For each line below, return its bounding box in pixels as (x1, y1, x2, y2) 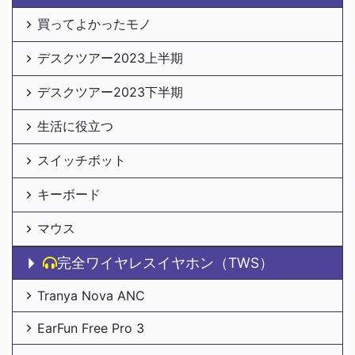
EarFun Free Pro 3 (37, 319, 144, 336)
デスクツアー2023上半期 (37, 49, 183, 66)
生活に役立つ (37, 117, 113, 134)
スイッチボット (37, 151, 126, 168)
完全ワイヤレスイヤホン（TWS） (57, 254, 273, 271)
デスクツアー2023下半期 (37, 83, 183, 100)
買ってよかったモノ (37, 15, 151, 32)
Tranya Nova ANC (37, 287, 145, 303)
